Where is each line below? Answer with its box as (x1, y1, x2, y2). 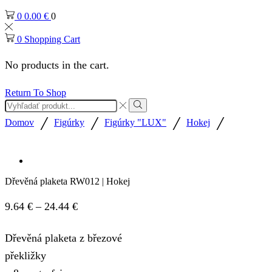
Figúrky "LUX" (104, 117, 166, 127)
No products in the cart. (5, 58, 109, 71)
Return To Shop (5, 87, 66, 98)
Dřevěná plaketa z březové (5, 231, 122, 244)
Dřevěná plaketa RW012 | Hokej (5, 175, 130, 186)
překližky (5, 249, 46, 262)
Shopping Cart (24, 34, 80, 45)
